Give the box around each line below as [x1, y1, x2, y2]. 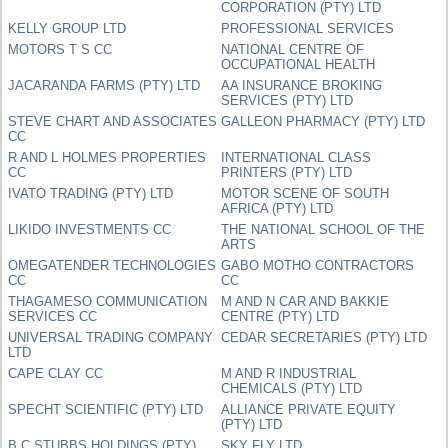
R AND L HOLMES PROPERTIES [8, 149, 207, 165]
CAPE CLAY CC [8, 365, 104, 381]
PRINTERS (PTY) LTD [221, 164, 353, 180]
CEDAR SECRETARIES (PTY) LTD [221, 329, 428, 345]
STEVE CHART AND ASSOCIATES [8, 113, 218, 129]
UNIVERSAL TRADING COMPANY [8, 329, 214, 345]
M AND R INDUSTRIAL [221, 365, 357, 381]
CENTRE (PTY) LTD [221, 308, 340, 324]
